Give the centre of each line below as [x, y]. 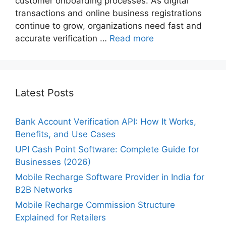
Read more [132, 39]
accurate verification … [62, 39]
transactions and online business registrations [108, 13]
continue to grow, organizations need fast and [108, 26]
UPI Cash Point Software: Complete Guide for [107, 150]
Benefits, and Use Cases [65, 134]
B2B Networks [44, 190]
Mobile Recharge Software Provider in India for [110, 177]
